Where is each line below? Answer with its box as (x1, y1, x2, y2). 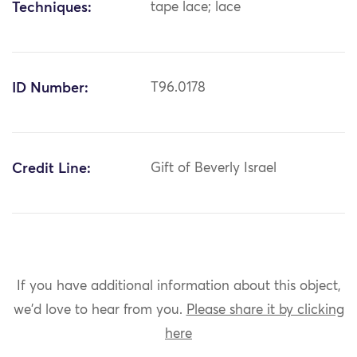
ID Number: (12, 81, 88, 96)
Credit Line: (12, 162, 91, 177)
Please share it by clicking (186, 303, 344, 317)
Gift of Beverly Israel (151, 162, 277, 176)
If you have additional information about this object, (16, 279, 341, 293)
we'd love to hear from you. (13, 303, 186, 317)
